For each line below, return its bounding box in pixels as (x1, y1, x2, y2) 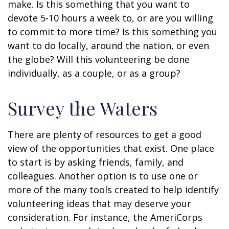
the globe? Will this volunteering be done (8, 53, 190, 65)
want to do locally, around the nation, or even (8, 39, 209, 52)
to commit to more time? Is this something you (8, 26, 217, 38)
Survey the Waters (8, 96, 157, 120)
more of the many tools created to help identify (8, 184, 219, 196)
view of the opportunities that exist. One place (8, 142, 214, 154)
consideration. (8, 211, 73, 223)
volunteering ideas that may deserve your (8, 197, 191, 210)
